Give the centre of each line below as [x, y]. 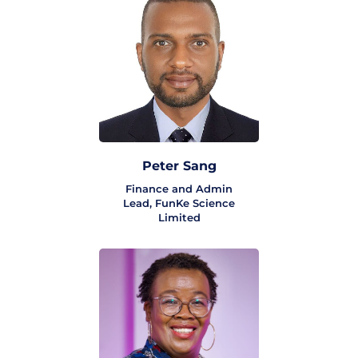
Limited [179, 218]
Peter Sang [179, 166]
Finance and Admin [179, 189]
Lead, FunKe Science [179, 203]
